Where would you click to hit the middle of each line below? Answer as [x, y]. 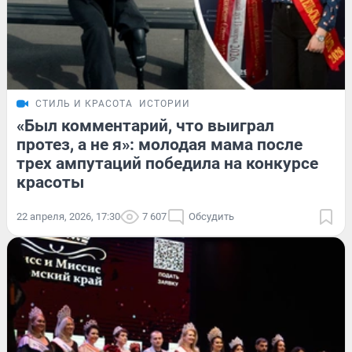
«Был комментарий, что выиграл [145, 125]
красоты [50, 182]
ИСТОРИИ [165, 103]
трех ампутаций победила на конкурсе [167, 163]
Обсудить [211, 216]
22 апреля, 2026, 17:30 [68, 216]
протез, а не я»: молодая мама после [159, 144]
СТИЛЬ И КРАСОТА [84, 103]
